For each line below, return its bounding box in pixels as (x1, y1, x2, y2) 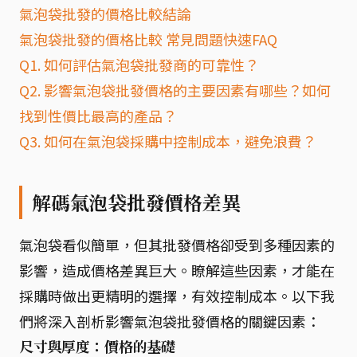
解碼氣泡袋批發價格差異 (32, 189, 241, 215)
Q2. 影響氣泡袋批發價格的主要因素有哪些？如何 (19, 79, 331, 100)
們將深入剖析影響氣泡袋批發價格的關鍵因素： (19, 310, 320, 331)
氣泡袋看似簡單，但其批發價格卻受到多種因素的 (19, 233, 335, 255)
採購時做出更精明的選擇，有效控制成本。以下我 (19, 284, 335, 306)
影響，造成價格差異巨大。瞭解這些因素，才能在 (19, 259, 335, 280)
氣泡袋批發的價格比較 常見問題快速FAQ (19, 28, 277, 49)
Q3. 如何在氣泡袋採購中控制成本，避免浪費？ (19, 130, 316, 151)
